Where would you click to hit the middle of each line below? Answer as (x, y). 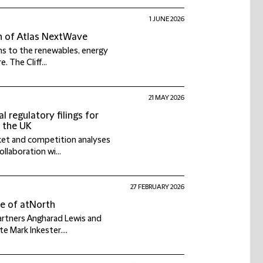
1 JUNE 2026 (167, 19)
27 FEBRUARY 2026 (157, 187)
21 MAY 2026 (166, 98)
